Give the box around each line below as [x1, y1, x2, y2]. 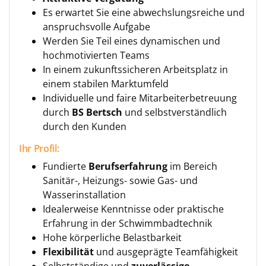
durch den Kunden [43, 120, 126, 133]
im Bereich [167, 160, 217, 173]
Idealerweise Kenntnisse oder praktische [43, 202, 224, 216]
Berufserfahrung [88, 160, 167, 173]
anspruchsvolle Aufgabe [43, 20, 150, 33]
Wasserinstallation [43, 188, 126, 201]
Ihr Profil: [19, 142, 59, 155]
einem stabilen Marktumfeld [43, 77, 169, 90]
